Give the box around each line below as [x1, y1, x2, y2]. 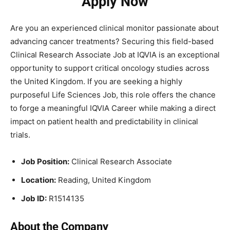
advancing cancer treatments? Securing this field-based [10, 36, 214, 46]
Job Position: [21, 156, 69, 166]
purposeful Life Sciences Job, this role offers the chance [10, 89, 216, 100]
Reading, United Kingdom [56, 175, 151, 185]
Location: [21, 175, 56, 185]
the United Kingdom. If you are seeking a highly [10, 76, 182, 86]
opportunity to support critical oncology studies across [10, 63, 209, 73]
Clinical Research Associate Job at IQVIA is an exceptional [10, 49, 220, 60]
